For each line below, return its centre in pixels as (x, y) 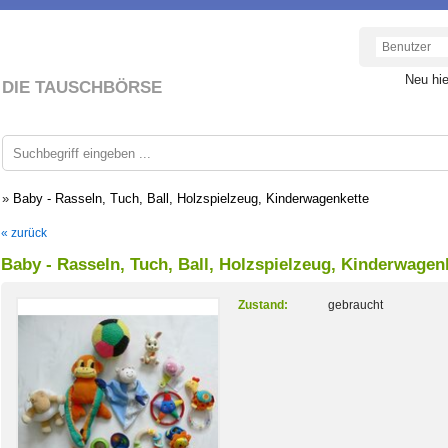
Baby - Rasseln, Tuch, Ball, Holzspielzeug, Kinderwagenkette (191, 198)
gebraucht (355, 305)
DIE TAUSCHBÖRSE (82, 87)
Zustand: (263, 305)
